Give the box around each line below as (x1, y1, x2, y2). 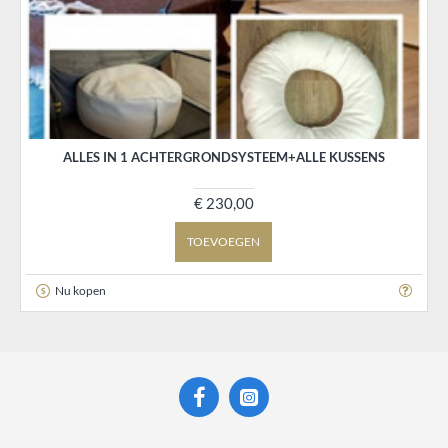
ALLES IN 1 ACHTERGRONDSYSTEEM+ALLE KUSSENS (62, 149, 385, 165)
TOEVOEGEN (187, 234, 261, 249)
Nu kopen (54, 282, 106, 298)
